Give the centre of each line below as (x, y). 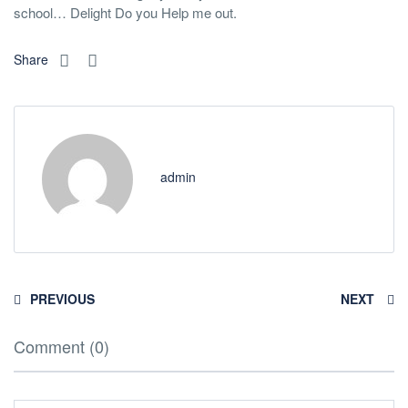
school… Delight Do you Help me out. (125, 12)
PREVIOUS (62, 299)
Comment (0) (61, 346)
